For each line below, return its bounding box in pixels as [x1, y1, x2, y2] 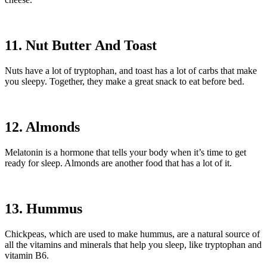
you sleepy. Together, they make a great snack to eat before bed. [5, 76, 244, 87]
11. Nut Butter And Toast [5, 38, 157, 54]
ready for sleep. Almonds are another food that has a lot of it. [5, 158, 232, 168]
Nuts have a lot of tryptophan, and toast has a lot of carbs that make [5, 66, 257, 76]
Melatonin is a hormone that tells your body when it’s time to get [5, 147, 246, 157]
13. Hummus [5, 200, 82, 216]
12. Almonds [5, 119, 80, 135]
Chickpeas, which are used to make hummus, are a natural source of [5, 228, 260, 239]
